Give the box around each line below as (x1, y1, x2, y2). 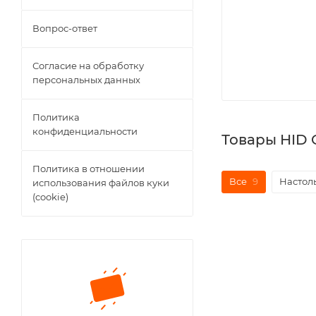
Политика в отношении (32, 163, 145, 174)
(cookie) (32, 191, 68, 202)
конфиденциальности (32, 126, 138, 137)
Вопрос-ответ (32, 23, 97, 34)
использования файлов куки (32, 177, 169, 188)
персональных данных (32, 74, 140, 85)
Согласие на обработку (32, 60, 144, 71)
